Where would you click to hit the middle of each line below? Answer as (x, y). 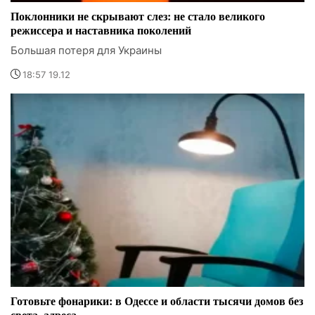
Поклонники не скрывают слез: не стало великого (138, 15)
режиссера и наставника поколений (101, 30)
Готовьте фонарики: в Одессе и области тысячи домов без (157, 301)
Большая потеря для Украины (86, 50)
